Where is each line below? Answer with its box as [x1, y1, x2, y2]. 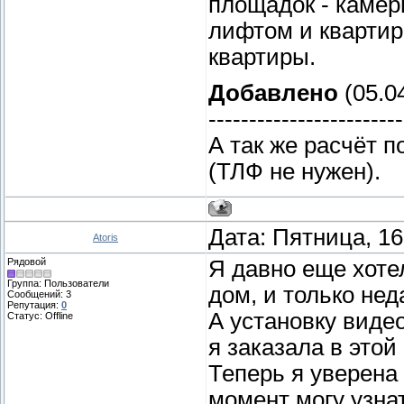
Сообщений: [7, 289, 66, 300]
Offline [45, 310, 73, 322]
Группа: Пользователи [7, 278, 109, 289]
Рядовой [7, 256, 46, 268]
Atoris [93, 232, 118, 243]
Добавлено [208, 79, 338, 106]
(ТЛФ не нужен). [208, 158, 381, 184]
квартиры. [208, 44, 316, 70]
